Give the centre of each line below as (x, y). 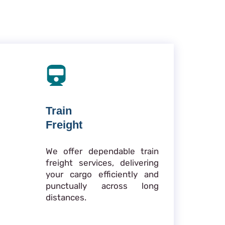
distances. (66, 197)
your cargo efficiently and (102, 174)
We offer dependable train (102, 151)
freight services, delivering (102, 162)
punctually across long (102, 186)
